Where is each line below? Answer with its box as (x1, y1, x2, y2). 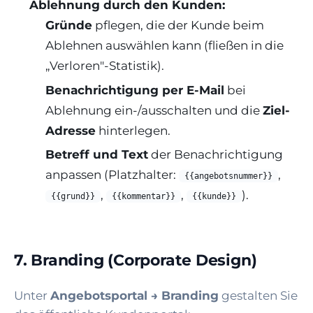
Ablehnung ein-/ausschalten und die (45, 103, 263, 117)
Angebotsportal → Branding (50, 289, 219, 303)
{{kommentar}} (111, 191, 175, 202)
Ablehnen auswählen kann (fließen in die (45, 38, 284, 53)
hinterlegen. (95, 123, 170, 138)
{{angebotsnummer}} (184, 171, 272, 182)
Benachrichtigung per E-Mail (45, 82, 224, 97)
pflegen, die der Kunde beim (92, 18, 264, 33)
